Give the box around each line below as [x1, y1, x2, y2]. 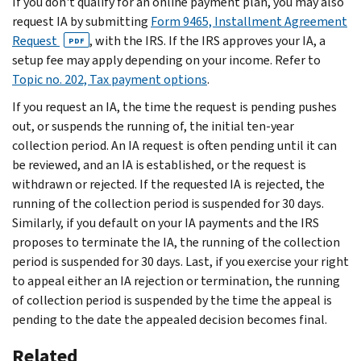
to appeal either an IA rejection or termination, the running [12, 272, 340, 289]
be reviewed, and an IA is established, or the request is [12, 156, 306, 173]
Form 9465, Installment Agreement [151, 12, 347, 30]
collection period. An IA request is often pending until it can [12, 136, 337, 154]
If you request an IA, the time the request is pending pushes [12, 98, 337, 115]
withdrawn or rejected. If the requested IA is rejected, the [12, 175, 325, 193]
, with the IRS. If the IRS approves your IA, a [89, 31, 326, 49]
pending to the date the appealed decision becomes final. [12, 310, 330, 328]
